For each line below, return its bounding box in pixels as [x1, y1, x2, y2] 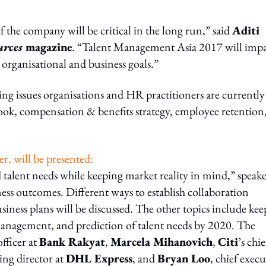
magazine [23, 39, 72, 55]
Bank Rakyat [39, 234, 105, 249]
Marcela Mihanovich [110, 234, 213, 249]
